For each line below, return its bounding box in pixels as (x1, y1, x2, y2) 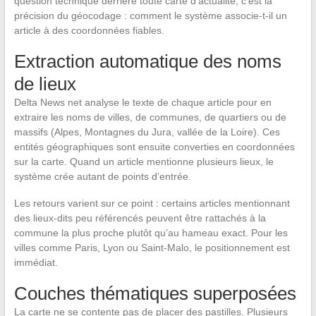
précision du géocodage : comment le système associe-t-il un (13, 9, 287, 21)
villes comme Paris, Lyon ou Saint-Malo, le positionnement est (13, 241, 290, 253)
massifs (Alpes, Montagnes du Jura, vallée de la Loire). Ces (13, 126, 280, 138)
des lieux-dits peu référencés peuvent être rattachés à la (13, 212, 266, 224)
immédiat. (13, 256, 58, 268)
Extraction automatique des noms (13, 50, 281, 72)
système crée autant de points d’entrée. (13, 170, 191, 182)
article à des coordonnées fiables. (13, 24, 164, 36)
